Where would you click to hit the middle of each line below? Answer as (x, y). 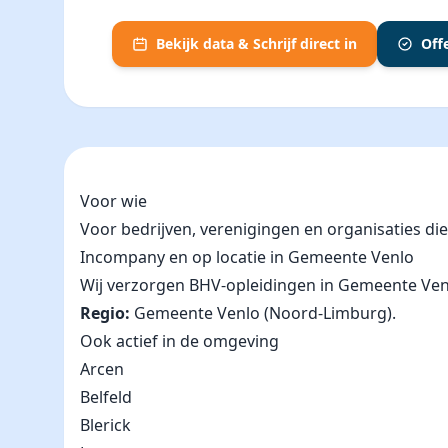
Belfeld (106, 397)
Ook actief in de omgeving (179, 341)
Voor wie (113, 201)
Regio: (105, 313)
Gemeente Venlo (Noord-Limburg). (263, 313)
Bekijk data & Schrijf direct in (256, 43)
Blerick (105, 425)
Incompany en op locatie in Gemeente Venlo (247, 257)
